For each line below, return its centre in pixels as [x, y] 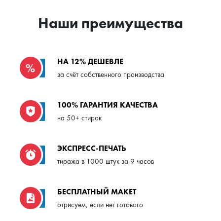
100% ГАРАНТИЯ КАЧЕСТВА [108, 105]
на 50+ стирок [79, 118]
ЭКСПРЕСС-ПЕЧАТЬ [92, 148]
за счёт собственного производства [111, 75]
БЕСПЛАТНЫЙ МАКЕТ [97, 192]
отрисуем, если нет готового [100, 205]
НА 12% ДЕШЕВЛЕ [90, 62]
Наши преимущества [110, 23]
